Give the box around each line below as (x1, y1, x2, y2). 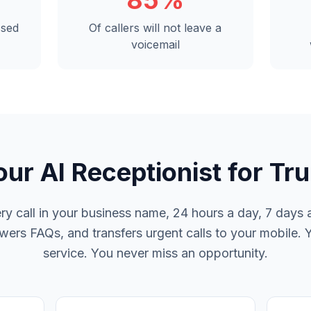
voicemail (131, 37, 180, 51)
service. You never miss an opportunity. (43, 246, 268, 260)
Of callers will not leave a (89, 21, 222, 35)
